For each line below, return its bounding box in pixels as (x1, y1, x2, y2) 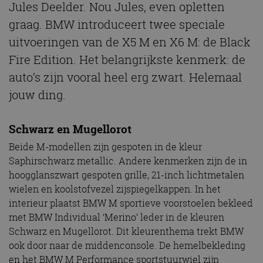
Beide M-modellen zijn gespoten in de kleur (9, 140, 202, 153)
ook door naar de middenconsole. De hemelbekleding (9, 238, 245, 252)
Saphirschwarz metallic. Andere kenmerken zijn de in (9, 154, 247, 167)
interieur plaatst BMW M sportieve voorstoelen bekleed (9, 196, 253, 210)
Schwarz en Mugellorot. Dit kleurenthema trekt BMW (9, 224, 244, 238)
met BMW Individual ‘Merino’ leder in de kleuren (9, 210, 224, 224)
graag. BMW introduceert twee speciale (9, 16, 225, 32)
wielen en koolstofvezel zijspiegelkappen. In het (9, 182, 221, 195)
